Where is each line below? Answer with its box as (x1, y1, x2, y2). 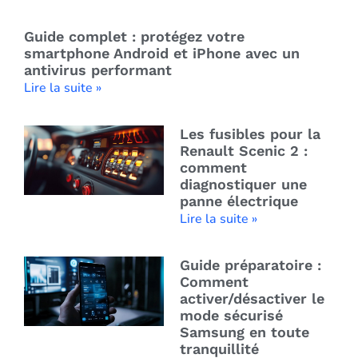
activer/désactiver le (179, 290, 324, 308)
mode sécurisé (179, 307, 283, 324)
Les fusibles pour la (179, 125, 320, 143)
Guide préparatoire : (179, 257, 321, 274)
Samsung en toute (179, 324, 309, 341)
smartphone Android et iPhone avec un (24, 45, 300, 62)
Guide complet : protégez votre (24, 28, 245, 46)
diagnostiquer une (179, 176, 307, 193)
